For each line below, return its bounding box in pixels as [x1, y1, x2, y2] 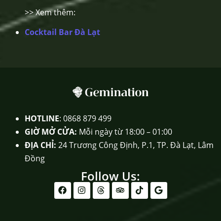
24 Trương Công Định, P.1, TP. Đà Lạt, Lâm [58, 139, 214, 150]
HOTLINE [25, 112, 59, 124]
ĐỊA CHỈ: [25, 139, 56, 150]
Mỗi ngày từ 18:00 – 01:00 [77, 126, 172, 137]
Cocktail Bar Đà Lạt [25, 26, 100, 37]
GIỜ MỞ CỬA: [25, 126, 77, 137]
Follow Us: [81, 167, 140, 184]
